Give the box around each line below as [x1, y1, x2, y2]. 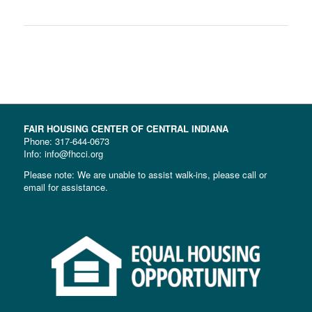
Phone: [23, 134, 55, 148]
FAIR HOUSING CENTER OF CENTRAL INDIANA [23, 122, 228, 136]
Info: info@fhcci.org [23, 147, 103, 161]
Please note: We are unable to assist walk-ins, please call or [23, 167, 267, 181]
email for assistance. [23, 180, 108, 194]
